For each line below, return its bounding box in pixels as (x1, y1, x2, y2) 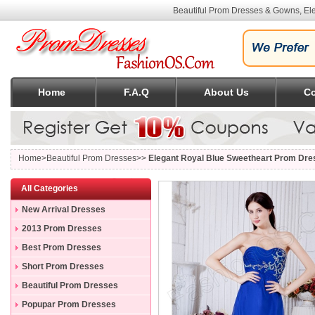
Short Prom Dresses (22, 262, 104, 271)
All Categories (21, 184, 78, 193)
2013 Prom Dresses (22, 224, 102, 233)
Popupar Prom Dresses (22, 300, 116, 309)
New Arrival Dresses (22, 205, 105, 214)
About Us (204, 86, 249, 98)
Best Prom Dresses (22, 243, 101, 252)
